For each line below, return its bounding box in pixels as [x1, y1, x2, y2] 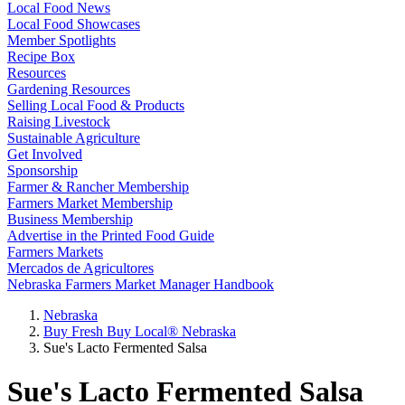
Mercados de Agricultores [7, 260, 154, 276]
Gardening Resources [7, 81, 130, 97]
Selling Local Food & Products [7, 98, 184, 113]
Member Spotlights [7, 33, 116, 48]
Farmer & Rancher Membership [7, 179, 189, 194]
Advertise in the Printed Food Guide [7, 228, 214, 243]
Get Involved [7, 146, 82, 162]
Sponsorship [7, 163, 78, 178]
